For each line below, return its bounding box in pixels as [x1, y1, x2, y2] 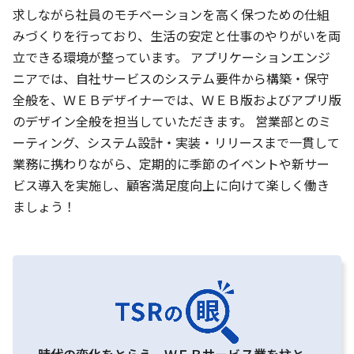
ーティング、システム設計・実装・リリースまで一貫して [13, 133, 340, 153]
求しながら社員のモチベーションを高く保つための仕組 [13, 5, 330, 24]
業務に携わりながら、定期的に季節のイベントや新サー [13, 154, 330, 174]
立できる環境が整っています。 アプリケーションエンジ [13, 47, 330, 67]
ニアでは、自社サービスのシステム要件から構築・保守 [13, 69, 330, 88]
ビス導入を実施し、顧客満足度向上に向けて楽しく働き [13, 175, 330, 195]
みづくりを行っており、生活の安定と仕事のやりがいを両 [13, 26, 341, 46]
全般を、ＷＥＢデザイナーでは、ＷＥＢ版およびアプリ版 [13, 90, 341, 110]
